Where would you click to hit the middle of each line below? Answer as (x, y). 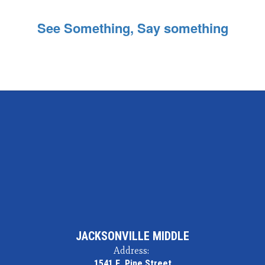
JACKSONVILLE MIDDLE (132, 236)
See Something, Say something (132, 28)
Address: (131, 251)
